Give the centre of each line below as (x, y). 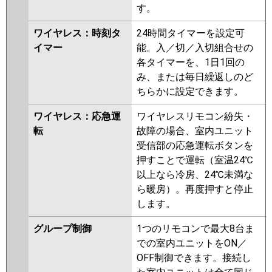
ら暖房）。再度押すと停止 (195, 189)
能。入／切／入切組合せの (195, 48)
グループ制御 (63, 229)
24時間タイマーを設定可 (191, 33)
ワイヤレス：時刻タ (77, 33)
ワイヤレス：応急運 (77, 117)
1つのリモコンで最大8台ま (195, 229)
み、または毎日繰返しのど (195, 77)
